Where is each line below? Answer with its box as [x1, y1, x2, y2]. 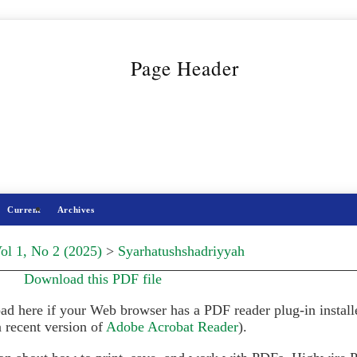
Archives [57, 204, 95, 214]
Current [7, 204, 41, 214]
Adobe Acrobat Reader [106, 319, 238, 335]
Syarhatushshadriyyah [118, 243, 245, 260]
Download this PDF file [24, 271, 162, 288]
